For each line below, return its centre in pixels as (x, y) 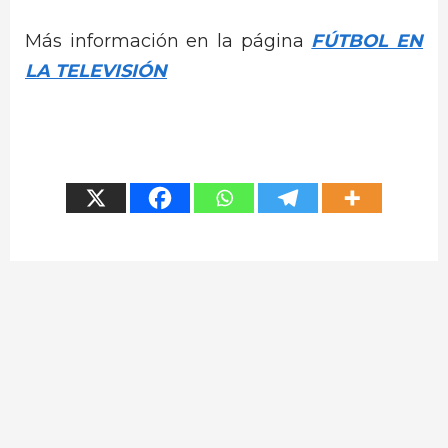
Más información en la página (168, 40)
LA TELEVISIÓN (96, 70)
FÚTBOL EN (367, 40)
